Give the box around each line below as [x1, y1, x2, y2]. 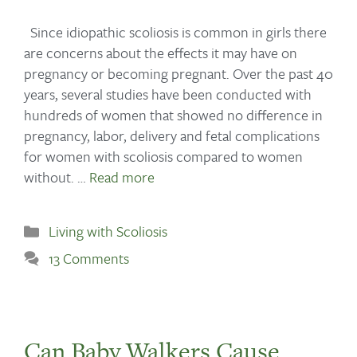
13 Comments [48, 248, 129, 269]
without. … [24, 167, 89, 188]
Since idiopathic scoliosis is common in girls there [24, 22, 327, 43]
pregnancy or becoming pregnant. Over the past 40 [24, 63, 333, 84]
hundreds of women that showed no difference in [24, 104, 323, 126]
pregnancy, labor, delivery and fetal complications [24, 125, 320, 147]
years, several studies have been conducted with [24, 84, 312, 105]
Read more [89, 167, 155, 188]
